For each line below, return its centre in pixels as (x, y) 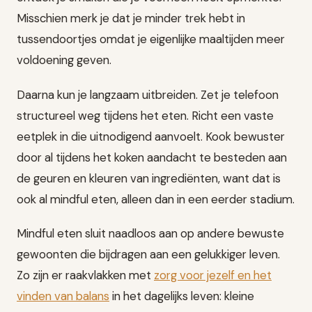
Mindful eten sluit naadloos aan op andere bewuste (150, 233)
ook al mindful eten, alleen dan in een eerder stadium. (156, 199)
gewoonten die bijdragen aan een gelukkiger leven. (148, 254)
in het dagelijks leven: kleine (182, 296)
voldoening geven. (64, 60)
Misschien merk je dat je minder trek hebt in (131, 18)
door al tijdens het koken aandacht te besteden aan (152, 157)
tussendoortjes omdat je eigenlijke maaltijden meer (151, 39)
